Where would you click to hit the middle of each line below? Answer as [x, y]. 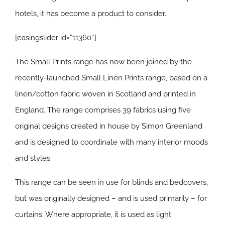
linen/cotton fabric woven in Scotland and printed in [105, 94]
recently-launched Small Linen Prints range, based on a [111, 78]
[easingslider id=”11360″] [56, 38]
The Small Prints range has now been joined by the [103, 62]
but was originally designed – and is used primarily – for [111, 199]
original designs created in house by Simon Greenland [109, 126]
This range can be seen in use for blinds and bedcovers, [111, 183]
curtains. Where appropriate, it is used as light [93, 215]
